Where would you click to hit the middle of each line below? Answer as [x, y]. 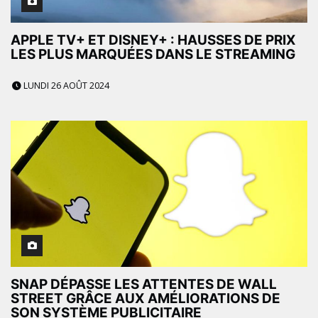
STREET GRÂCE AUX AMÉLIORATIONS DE [146, 299]
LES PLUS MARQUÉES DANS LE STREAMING [153, 55]
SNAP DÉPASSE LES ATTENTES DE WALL [144, 285]
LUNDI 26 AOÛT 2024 [65, 86]
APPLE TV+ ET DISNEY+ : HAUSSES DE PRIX [153, 40]
